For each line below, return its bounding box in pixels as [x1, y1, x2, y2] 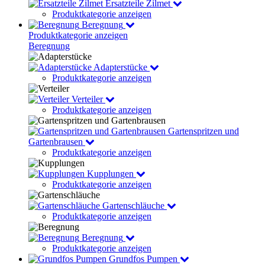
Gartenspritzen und [168, 126, 239, 136]
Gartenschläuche [102, 201, 164, 211]
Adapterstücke [93, 62, 147, 72]
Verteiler [72, 94, 103, 104]
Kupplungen [87, 169, 134, 179]
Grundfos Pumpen [109, 254, 177, 264]
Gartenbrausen [28, 137, 83, 147]
